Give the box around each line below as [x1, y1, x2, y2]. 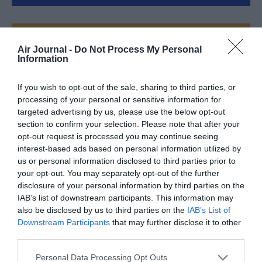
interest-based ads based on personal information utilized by [18, 143, 241, 153]
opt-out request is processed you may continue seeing [18, 131, 218, 141]
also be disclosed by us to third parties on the [18, 205, 187, 215]
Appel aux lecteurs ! [87, 65, 175, 77]
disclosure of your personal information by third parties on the [18, 180, 244, 190]
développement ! [91, 95, 171, 108]
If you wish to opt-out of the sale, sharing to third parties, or [18, 82, 236, 92]
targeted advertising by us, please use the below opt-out [18, 106, 225, 116]
